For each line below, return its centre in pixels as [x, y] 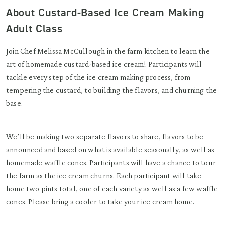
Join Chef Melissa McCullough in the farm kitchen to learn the [108, 51]
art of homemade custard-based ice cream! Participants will [104, 64]
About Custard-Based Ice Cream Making [105, 12]
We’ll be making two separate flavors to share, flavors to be [105, 136]
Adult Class [34, 28]
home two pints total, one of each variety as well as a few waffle [112, 189]
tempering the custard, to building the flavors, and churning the [112, 90]
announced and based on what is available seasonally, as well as [110, 149]
